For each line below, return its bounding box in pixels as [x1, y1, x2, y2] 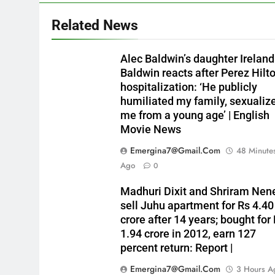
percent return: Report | [120, 242, 233, 254]
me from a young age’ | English [120, 109, 270, 122]
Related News [52, 17, 138, 34]
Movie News [120, 123, 182, 136]
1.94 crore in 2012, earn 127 [120, 228, 257, 240]
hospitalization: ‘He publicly [120, 81, 258, 93]
